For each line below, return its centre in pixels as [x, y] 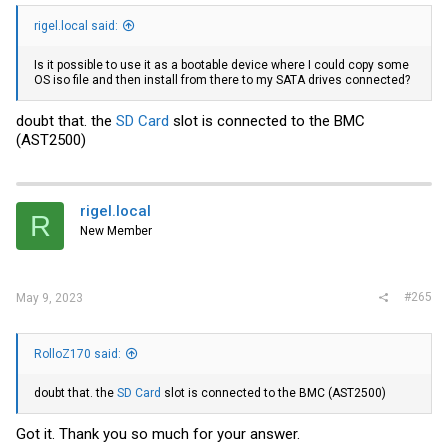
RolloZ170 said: [77, 353]
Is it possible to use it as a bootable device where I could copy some [221, 64]
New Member [116, 231]
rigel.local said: [76, 25]
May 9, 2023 [49, 297]
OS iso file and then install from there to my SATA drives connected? [222, 79]
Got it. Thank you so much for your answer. [158, 434]
